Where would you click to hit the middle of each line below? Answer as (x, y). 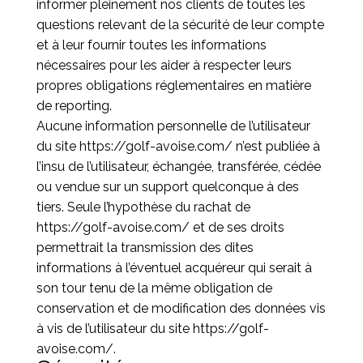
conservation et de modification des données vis (181, 308)
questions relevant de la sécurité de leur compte (180, 25)
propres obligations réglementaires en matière (173, 85)
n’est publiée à (276, 146)
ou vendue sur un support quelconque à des (167, 187)
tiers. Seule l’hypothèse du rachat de (143, 207)
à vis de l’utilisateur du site (114, 329)
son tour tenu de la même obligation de (154, 288)
